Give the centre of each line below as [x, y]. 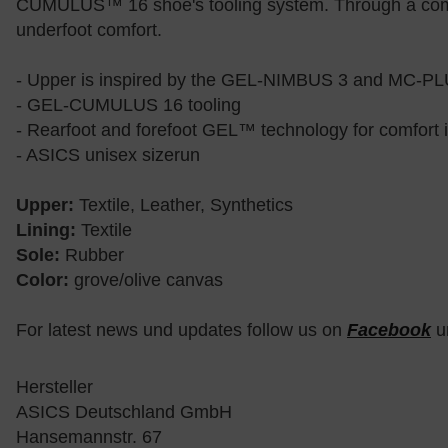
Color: [42, 280]
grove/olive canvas [146, 280]
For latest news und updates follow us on [181, 330]
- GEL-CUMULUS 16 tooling [128, 105]
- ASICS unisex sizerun [108, 155]
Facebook [389, 330]
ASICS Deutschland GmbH [124, 412]
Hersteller [54, 387]
